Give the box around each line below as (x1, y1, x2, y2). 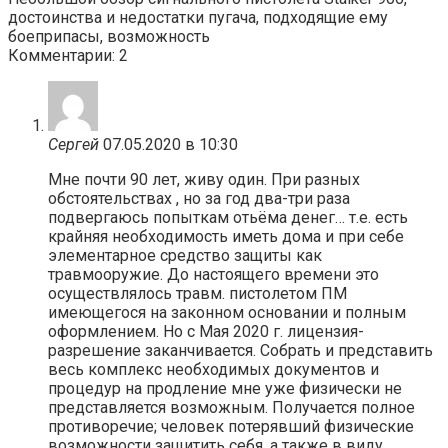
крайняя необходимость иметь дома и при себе (48, 226, 404, 246)
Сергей (48, 134, 99, 154)
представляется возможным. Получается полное (48, 397, 415, 417)
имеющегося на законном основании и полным (48, 302, 406, 322)
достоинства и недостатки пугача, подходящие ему (8, 7, 388, 27)
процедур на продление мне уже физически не (48, 378, 402, 398)
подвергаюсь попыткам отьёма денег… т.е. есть (48, 207, 408, 227)
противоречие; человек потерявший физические (48, 416, 414, 436)
